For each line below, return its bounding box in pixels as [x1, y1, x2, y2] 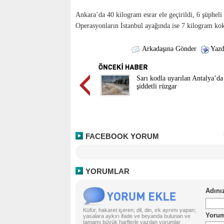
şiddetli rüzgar [136, 82, 177, 90]
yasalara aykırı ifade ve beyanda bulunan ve [83, 213, 190, 219]
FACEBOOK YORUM [85, 132, 159, 140]
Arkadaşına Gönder [140, 45, 196, 52]
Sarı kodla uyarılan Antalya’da [136, 74, 223, 82]
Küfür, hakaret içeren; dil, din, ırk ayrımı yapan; [83, 207, 196, 213]
